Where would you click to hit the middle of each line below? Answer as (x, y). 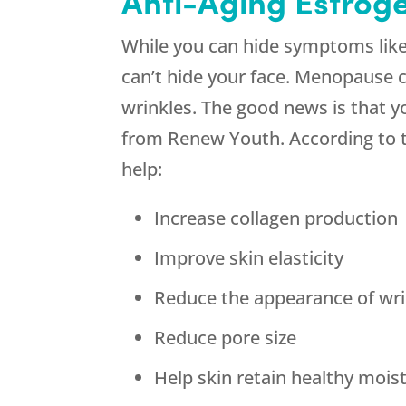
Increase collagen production (276, 218)
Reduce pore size (226, 338)
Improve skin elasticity (249, 258)
